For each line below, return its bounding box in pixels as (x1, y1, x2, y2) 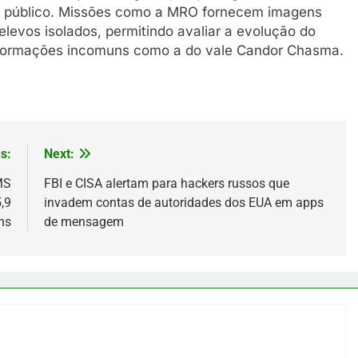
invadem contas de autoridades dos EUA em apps (43, 194, 324, 210)
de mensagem (43, 213, 124, 229)
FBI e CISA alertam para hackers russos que (43, 175, 289, 191)
